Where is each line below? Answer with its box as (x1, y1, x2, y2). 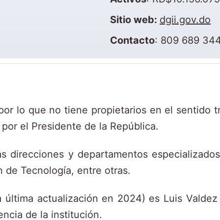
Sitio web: (110, 14, 160, 26)
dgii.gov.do (160, 14, 211, 26)
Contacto (110, 34, 155, 46)
